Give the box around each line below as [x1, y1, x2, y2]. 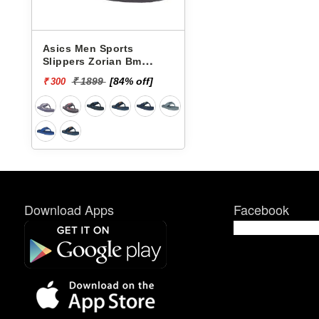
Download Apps [23, 199, 114, 219]
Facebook [233, 199, 289, 219]
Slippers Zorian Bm [42, 56, 142, 67]
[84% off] [109, 75, 153, 87]
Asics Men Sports [42, 43, 134, 54]
